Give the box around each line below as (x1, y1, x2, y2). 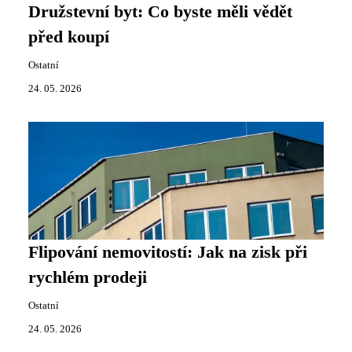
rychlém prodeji (28, 268, 147, 287)
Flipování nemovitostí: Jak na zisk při (28, 243, 307, 262)
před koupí (28, 27, 109, 46)
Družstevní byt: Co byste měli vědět (28, 2, 292, 21)
